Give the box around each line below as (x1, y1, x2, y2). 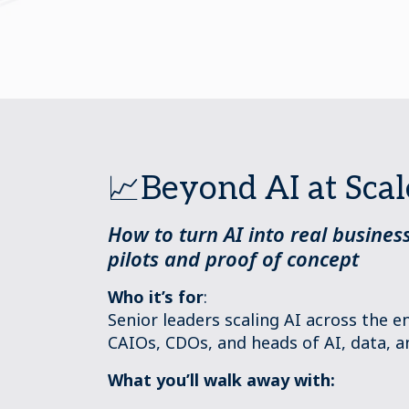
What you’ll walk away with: (108, 369, 335, 391)
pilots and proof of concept (108, 245, 359, 272)
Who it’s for (108, 286, 204, 308)
